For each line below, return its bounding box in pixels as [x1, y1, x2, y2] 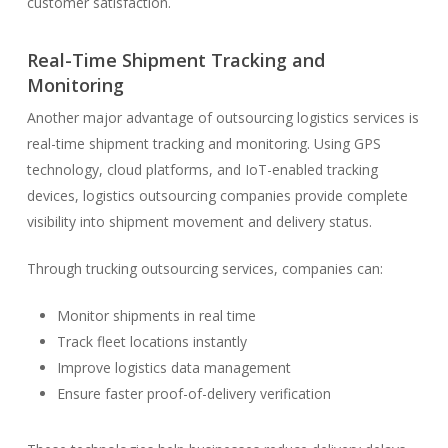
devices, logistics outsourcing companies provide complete [26, 185, 408, 205]
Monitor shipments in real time [56, 305, 256, 325]
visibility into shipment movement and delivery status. [26, 211, 372, 231]
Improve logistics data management [56, 357, 291, 377]
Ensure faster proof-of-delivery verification [56, 383, 331, 403]
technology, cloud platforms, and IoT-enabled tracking [26, 159, 378, 179]
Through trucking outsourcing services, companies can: [26, 258, 383, 278]
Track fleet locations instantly [56, 331, 247, 351]
